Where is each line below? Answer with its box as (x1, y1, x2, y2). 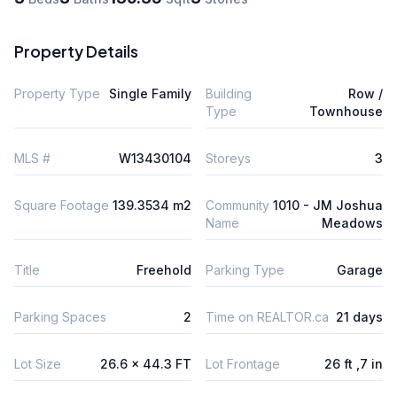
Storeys (206, 150, 251, 166)
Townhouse (309, 103, 383, 119)
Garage (337, 261, 383, 277)
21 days (336, 308, 383, 324)
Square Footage (14, 197, 109, 213)
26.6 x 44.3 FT (100, 355, 191, 371)
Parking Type (206, 261, 284, 277)
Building (206, 85, 252, 101)
